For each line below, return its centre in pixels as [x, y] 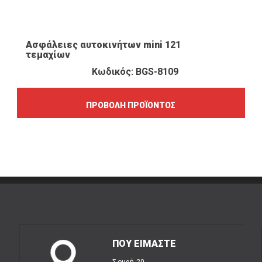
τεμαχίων [48, 54]
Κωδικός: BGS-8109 [135, 71]
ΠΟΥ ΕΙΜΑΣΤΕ [144, 244]
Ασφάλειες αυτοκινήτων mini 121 [104, 44]
